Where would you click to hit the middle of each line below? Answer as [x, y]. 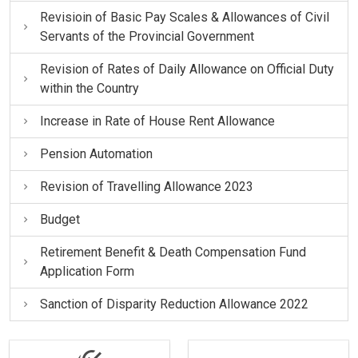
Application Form [87, 271]
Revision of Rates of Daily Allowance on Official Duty [187, 69]
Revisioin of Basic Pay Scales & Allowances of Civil [184, 17]
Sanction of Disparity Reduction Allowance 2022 [174, 304]
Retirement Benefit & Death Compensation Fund [173, 252]
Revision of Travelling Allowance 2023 [146, 186]
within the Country [89, 88]
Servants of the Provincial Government [147, 36]
